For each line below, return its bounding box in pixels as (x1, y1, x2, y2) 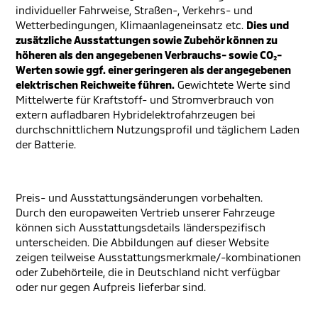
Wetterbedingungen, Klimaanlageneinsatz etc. (16, 18, 246, 32)
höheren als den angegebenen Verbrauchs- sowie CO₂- (16, 48, 282, 62)
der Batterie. (16, 138, 76, 151)
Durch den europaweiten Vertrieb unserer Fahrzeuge (16, 206, 275, 219)
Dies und (246, 18, 289, 32)
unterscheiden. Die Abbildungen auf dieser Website (16, 236, 269, 249)
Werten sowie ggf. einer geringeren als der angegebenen (16, 63, 291, 77)
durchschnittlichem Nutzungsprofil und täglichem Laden (16, 123, 300, 136)
